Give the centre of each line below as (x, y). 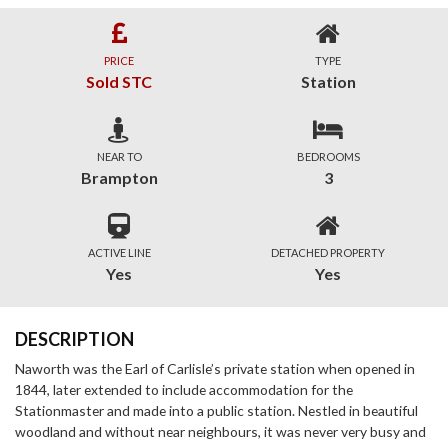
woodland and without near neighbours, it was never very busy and (220, 431)
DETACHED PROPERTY (328, 252)
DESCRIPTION (74, 338)
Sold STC (119, 81)
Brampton (119, 177)
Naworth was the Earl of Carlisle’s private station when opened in (215, 368)
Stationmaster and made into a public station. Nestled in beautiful (216, 410)
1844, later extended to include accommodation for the (184, 389)
